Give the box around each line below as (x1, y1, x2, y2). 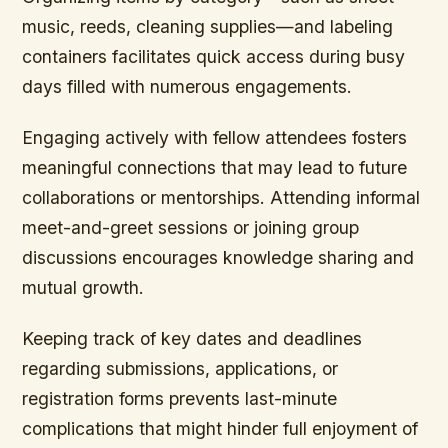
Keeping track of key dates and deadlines (22, 328, 363, 350)
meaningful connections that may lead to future (22, 157, 408, 179)
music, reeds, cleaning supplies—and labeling (22, 16, 394, 38)
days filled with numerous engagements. (22, 76, 353, 98)
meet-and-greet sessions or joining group (22, 217, 360, 239)
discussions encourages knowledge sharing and (22, 247, 415, 269)
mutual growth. (22, 277, 145, 299)
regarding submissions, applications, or (22, 358, 339, 380)
